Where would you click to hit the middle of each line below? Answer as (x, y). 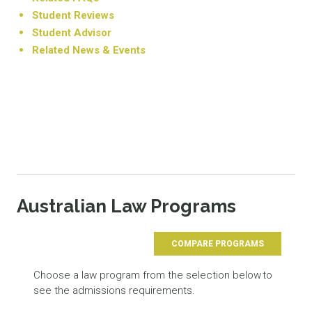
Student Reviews (73, 15)
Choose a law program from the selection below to (153, 275)
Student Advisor (72, 32)
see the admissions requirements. (114, 290)
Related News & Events (89, 50)
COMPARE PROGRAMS (218, 243)
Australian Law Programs (126, 206)
